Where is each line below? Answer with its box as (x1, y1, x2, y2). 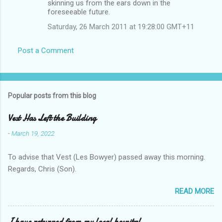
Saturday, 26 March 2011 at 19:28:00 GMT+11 (48, 22, 194, 31)
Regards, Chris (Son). (8, 164, 76, 173)
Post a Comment (18, 46, 74, 55)
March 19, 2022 (11, 129, 55, 137)
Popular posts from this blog (8, 91, 96, 100)
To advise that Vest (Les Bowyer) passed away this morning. (8, 152, 205, 162)
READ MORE (175, 186, 214, 196)
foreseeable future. (48, 7, 110, 16)
